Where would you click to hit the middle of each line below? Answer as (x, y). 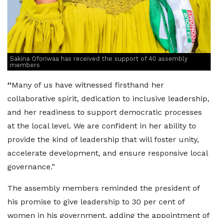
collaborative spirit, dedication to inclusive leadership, (108, 98)
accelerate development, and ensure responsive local (108, 153)
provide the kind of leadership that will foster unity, (103, 139)
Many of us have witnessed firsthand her (88, 85)
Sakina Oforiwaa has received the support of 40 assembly (99, 58)
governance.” (31, 166)
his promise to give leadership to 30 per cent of (96, 201)
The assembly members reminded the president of (103, 188)
